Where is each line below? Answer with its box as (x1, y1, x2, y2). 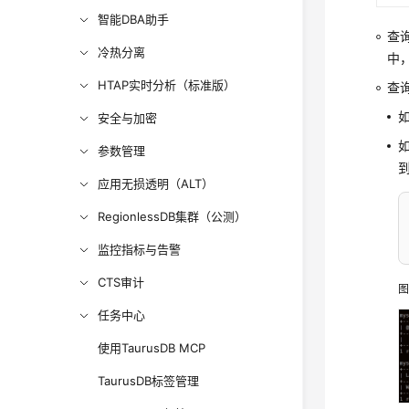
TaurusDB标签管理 (98, 373, 200, 388)
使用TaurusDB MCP (98, 341, 206, 355)
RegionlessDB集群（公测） (98, 209, 247, 224)
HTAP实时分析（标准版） (98, 78, 236, 92)
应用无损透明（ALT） (98, 176, 215, 191)
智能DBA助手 (98, 12, 170, 26)
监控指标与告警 (98, 242, 182, 257)
